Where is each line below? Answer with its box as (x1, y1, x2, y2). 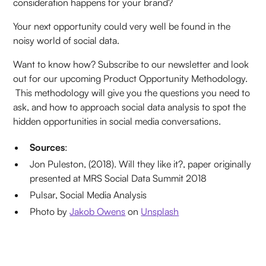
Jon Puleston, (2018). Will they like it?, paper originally (30, 158, 252, 170)
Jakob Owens (69, 205, 126, 218)
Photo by (30, 205, 70, 218)
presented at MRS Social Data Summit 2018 (30, 172, 207, 185)
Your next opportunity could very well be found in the (13, 20, 231, 33)
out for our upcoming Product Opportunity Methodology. (13, 72, 248, 85)
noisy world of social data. (13, 34, 125, 47)
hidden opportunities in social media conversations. (13, 115, 221, 128)
